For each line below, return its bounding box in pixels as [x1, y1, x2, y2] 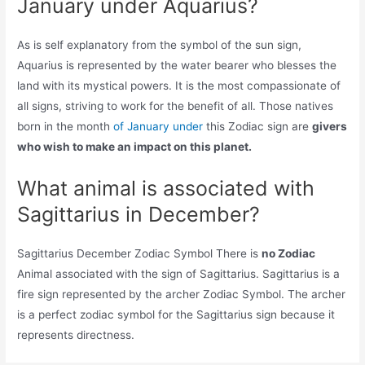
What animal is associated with [17, 176, 315, 201]
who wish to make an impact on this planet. [17, 140, 253, 154]
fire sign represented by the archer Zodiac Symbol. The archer [17, 288, 346, 301]
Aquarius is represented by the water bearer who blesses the [17, 59, 337, 73]
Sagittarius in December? [17, 202, 261, 227]
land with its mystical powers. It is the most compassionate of [17, 79, 341, 93]
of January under [113, 120, 204, 134]
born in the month [17, 120, 114, 134]
